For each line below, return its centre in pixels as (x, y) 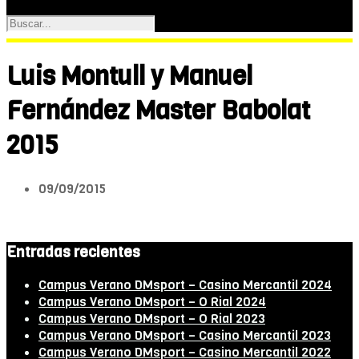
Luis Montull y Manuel (129, 77)
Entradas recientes (73, 252)
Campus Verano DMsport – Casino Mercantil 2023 (185, 336)
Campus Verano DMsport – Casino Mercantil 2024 (185, 285)
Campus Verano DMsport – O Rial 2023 (152, 319)
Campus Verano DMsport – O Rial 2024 (152, 302)
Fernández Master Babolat (158, 111)
